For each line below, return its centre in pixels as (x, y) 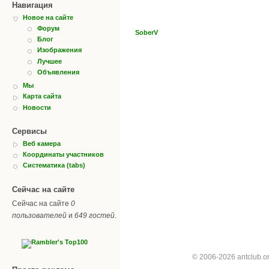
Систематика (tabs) (54, 165)
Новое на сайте (48, 17)
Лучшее (50, 61)
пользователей (39, 215)
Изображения (59, 50)
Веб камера (42, 143)
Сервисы (29, 131)
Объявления (58, 72)
